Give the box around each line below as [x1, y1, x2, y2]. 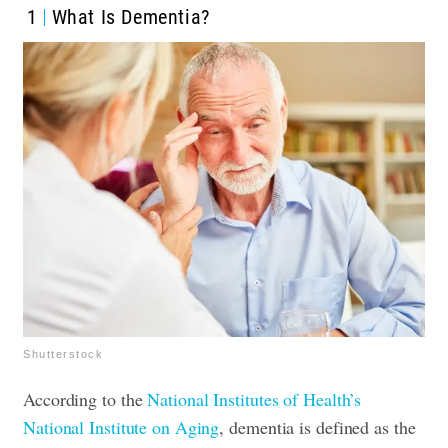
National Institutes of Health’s [147, 386, 362, 411]
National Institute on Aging [23, 414, 220, 439]
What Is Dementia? [51, 5, 210, 30]
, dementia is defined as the [219, 414, 416, 439]
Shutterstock [23, 347, 103, 360]
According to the [23, 386, 148, 411]
